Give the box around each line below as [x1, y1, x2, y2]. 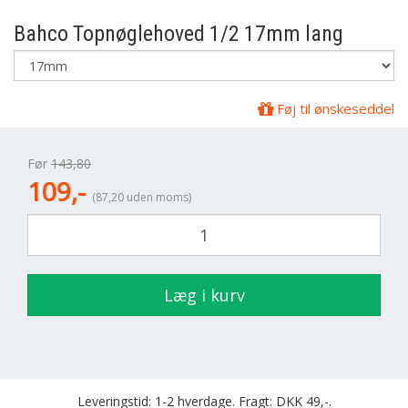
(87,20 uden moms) [92, 189, 191, 205]
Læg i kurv [163, 284, 245, 306]
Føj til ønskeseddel [273, 99, 394, 117]
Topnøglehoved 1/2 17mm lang [68, 21, 343, 46]
